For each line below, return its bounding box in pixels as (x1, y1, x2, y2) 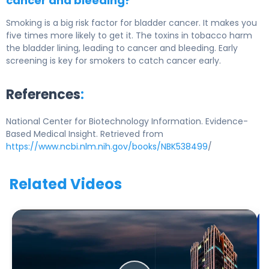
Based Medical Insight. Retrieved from (6, 128, 163, 141)
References (6, 85, 80, 104)
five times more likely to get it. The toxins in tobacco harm (6, 29, 252, 42)
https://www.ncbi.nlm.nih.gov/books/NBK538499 (6, 141, 208, 153)
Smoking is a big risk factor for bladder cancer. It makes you (6, 17, 257, 29)
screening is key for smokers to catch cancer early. (6, 55, 221, 67)
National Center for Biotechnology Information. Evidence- (6, 115, 248, 128)
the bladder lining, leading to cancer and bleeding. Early (6, 42, 238, 55)
